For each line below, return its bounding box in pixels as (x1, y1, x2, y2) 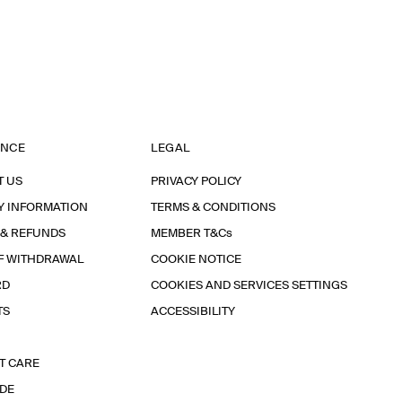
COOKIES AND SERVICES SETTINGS (151, 280, 347, 292)
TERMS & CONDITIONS (151, 202, 275, 214)
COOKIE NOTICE (151, 254, 241, 266)
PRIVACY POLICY (151, 176, 241, 188)
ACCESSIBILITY (151, 306, 235, 318)
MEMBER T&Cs (151, 228, 232, 240)
